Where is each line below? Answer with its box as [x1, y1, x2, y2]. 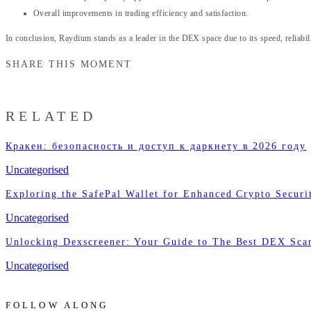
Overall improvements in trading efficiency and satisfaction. [33, 8, 249, 18]
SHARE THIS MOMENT [6, 58, 132, 69]
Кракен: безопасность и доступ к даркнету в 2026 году [6, 140, 307, 151]
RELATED [6, 108, 97, 124]
